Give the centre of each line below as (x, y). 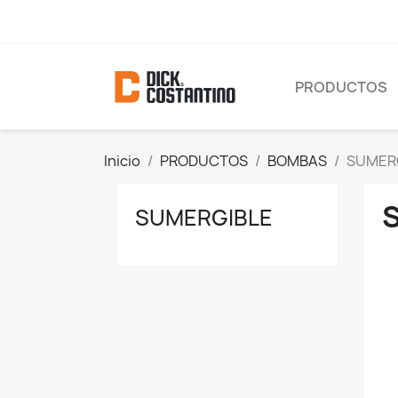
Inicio (122, 160)
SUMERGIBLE (204, 217)
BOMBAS (297, 160)
